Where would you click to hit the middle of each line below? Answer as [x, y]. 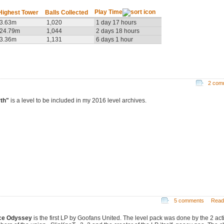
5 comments [189, 200]
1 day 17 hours [116, 23]
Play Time [108, 12]
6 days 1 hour [114, 40]
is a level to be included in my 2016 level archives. [78, 100]
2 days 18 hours [118, 31]
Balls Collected [66, 13]
